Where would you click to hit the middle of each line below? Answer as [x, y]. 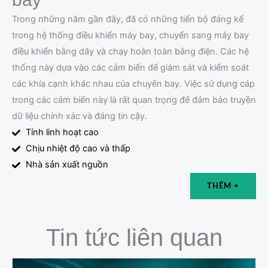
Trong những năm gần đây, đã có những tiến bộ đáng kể [128, 19]
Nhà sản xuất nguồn [67, 165]
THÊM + [223, 186]
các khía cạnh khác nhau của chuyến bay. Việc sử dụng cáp [133, 84]
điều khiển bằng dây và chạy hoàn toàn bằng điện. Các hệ [130, 52]
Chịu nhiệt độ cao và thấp [78, 149]
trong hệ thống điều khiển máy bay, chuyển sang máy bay [130, 36]
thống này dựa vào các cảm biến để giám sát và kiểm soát [130, 68]
